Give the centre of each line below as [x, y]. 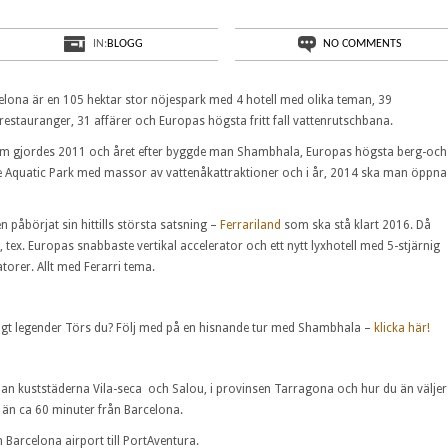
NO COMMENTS [362, 43]
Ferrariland [250, 224]
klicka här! [402, 327]
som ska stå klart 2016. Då [356, 224]
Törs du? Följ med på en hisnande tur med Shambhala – [218, 327]
